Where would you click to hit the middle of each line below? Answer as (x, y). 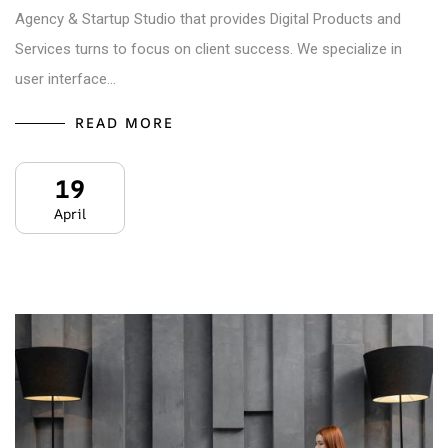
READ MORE (124, 122)
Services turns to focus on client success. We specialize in (208, 48)
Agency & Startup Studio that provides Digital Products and (208, 18)
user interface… (65, 78)
